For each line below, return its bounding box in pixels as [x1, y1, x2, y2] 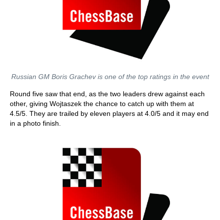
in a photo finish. [10, 119, 61, 127]
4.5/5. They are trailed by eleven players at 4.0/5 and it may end [10, 110, 209, 117]
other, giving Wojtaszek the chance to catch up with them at [10, 100, 194, 108]
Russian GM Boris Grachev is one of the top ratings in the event [11, 73, 209, 81]
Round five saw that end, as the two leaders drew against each [10, 90, 205, 98]
